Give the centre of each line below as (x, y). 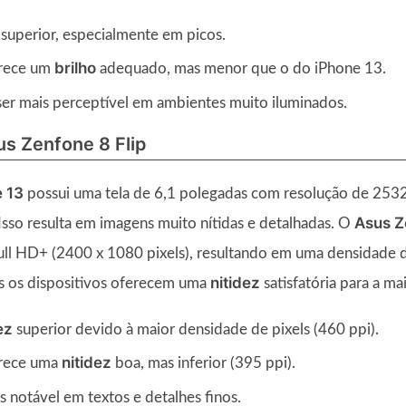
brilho (75, 68)
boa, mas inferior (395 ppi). (203, 363)
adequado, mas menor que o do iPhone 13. (241, 69)
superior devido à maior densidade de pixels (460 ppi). (196, 329)
